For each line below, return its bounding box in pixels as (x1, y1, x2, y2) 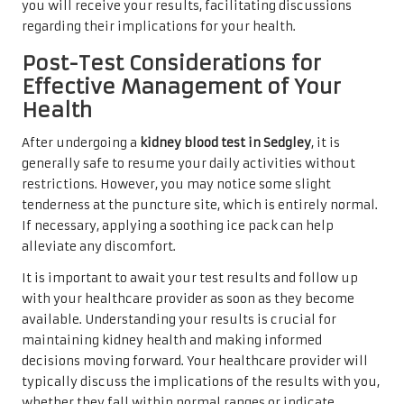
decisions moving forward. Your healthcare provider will (22, 353, 368, 369)
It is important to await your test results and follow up (22, 270, 358, 286)
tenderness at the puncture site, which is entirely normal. (22, 197, 378, 213)
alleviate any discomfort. (22, 238, 176, 254)
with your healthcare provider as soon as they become (22, 290, 354, 307)
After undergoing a (22, 134, 140, 151)
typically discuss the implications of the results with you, (22, 373, 380, 390)
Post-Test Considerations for (22, 50, 321, 76)
